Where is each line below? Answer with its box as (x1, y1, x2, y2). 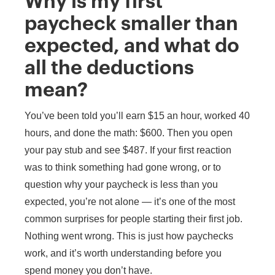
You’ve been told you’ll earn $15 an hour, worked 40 (25, 110, 250, 121)
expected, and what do (25, 36, 239, 56)
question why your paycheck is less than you (25, 179, 218, 190)
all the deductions (25, 58, 194, 78)
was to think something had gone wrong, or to (25, 161, 221, 172)
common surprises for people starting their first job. (25, 213, 242, 224)
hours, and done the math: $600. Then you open (25, 127, 233, 138)
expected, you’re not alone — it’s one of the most (25, 196, 235, 207)
